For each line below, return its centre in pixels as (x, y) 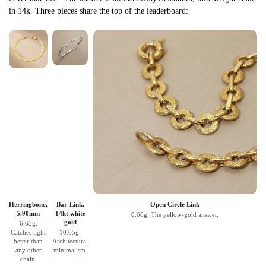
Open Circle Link (175, 205)
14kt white (70, 213)
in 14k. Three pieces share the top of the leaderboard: (99, 11)
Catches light (28, 232)
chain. (28, 259)
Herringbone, (28, 205)
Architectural (70, 241)
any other (28, 250)
